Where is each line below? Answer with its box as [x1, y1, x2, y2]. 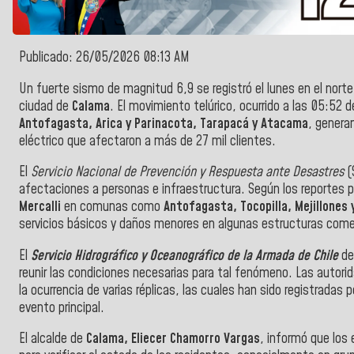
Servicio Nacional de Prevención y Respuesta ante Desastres [31, 163, 347, 183]
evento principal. [19, 298, 111, 318]
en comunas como [61, 198, 164, 217]
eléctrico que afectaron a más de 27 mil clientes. [19, 131, 282, 151]
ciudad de [19, 96, 72, 116]
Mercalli [19, 198, 61, 217]
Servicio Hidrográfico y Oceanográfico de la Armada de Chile [31, 246, 338, 265]
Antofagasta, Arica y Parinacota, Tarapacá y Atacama [19, 114, 308, 134]
